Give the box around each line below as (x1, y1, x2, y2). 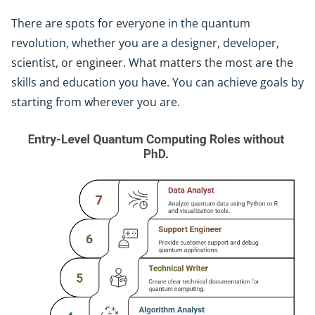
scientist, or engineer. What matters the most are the (11, 54, 293, 70)
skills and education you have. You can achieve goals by (11, 74, 304, 90)
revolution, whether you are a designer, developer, (11, 34, 279, 51)
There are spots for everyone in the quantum (11, 15, 250, 31)
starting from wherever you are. (11, 94, 180, 110)
